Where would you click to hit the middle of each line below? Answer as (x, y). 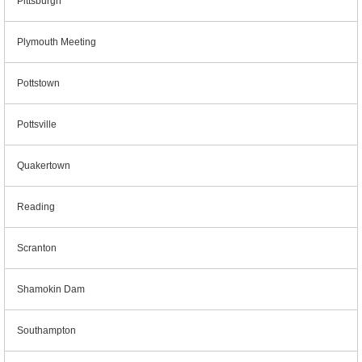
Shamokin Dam (51, 289)
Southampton (46, 330)
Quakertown (44, 166)
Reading (36, 207)
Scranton (37, 248)
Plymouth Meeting (57, 42)
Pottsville (37, 124)
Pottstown (38, 83)
